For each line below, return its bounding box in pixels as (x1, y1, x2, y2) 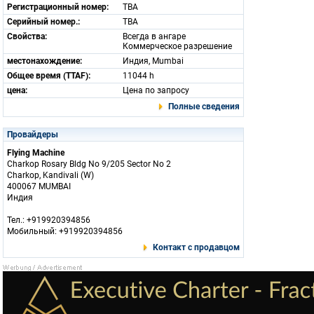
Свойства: (7, 32, 47, 41)
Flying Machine (7, 148, 64, 158)
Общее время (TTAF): (7, 71, 90, 81)
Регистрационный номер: (7, 2, 109, 12)
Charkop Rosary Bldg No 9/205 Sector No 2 (7, 159, 171, 169)
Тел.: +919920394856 (7, 215, 90, 225)
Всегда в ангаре (123, 32, 186, 41)
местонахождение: (7, 56, 82, 66)
